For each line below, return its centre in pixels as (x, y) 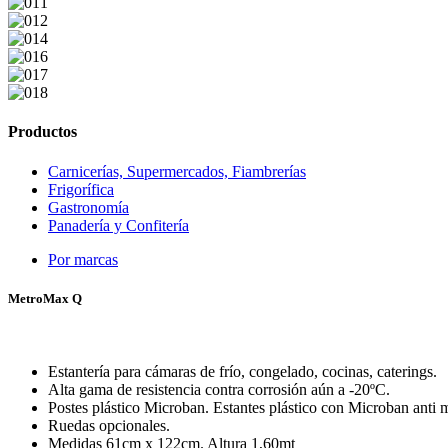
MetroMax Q (45, 298)
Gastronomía (88, 207)
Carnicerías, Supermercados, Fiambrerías (177, 171)
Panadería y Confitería (118, 225)
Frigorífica (81, 189)
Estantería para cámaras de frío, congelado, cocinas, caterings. (242, 371)
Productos (42, 132)
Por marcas (83, 259)
